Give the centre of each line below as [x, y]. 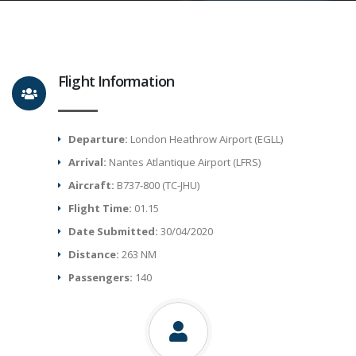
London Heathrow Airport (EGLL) [206, 139]
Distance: [95, 254]
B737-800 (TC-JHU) [159, 185]
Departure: [99, 139]
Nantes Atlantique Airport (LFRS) [184, 162]
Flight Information [116, 81]
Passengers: [102, 277]
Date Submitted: [115, 231]
